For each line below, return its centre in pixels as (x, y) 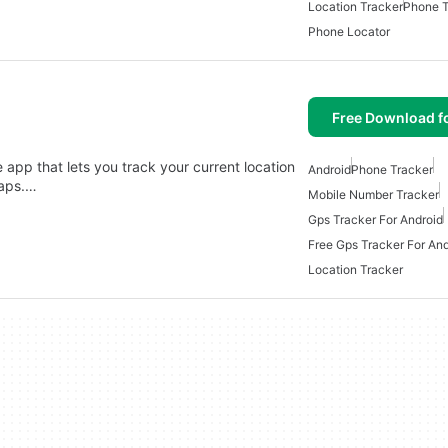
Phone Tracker (392, 169)
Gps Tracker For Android (375, 219)
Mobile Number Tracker (373, 194)
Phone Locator (349, 31)
